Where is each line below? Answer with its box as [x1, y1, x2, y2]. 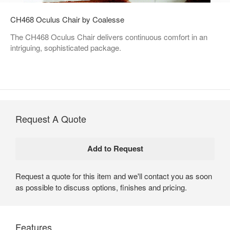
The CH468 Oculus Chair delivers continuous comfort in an [10, 31, 207, 42]
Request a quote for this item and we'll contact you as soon [15, 170, 212, 181]
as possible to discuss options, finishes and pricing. [15, 181, 187, 193]
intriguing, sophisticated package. [10, 42, 121, 53]
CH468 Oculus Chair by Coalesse [10, 13, 124, 25]
